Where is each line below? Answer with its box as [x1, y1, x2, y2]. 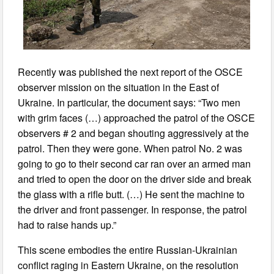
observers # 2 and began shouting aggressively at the [18, 126, 250, 141]
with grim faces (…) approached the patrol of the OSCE [18, 111, 256, 125]
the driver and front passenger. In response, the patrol [18, 202, 248, 217]
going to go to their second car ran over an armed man [18, 157, 251, 171]
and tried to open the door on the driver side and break [18, 172, 252, 187]
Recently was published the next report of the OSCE [18, 65, 243, 80]
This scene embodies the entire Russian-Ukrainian [18, 243, 238, 257]
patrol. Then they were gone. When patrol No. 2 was [18, 141, 243, 156]
